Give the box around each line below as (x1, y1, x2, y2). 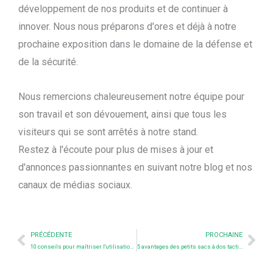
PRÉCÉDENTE (30, 230, 72, 239)
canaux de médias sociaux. (18, 179, 132, 191)
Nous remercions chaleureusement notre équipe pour (18, 90, 244, 102)
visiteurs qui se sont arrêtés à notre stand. (18, 126, 198, 138)
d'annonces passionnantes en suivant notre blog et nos (18, 161, 252, 173)
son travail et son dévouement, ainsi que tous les (18, 108, 227, 120)
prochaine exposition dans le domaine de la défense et (18, 38, 252, 50)
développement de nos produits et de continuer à (18, 2, 228, 15)
